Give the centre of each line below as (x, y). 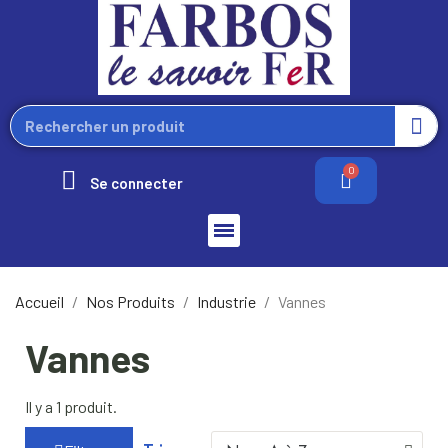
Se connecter (136, 182)
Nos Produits (130, 301)
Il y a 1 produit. (71, 406)
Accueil (39, 301)
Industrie (226, 301)
